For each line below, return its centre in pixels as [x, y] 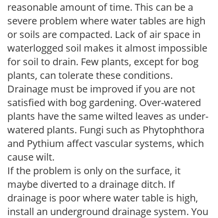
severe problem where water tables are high [106, 20]
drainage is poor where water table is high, [103, 198]
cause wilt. [31, 157]
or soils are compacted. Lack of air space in [104, 34]
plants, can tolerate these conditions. [90, 75]
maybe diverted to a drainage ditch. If [91, 184]
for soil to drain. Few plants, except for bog [103, 61]
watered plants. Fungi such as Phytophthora [106, 129]
